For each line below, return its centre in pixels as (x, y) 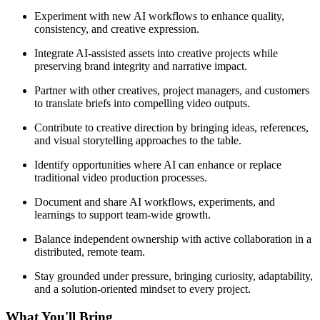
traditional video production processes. (121, 177)
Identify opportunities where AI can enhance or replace (158, 164)
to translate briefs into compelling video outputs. (142, 103)
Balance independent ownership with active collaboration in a (173, 239)
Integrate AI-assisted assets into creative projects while (156, 53)
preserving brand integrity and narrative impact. (141, 66)
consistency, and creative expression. (117, 29)
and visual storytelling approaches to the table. (138, 140)
